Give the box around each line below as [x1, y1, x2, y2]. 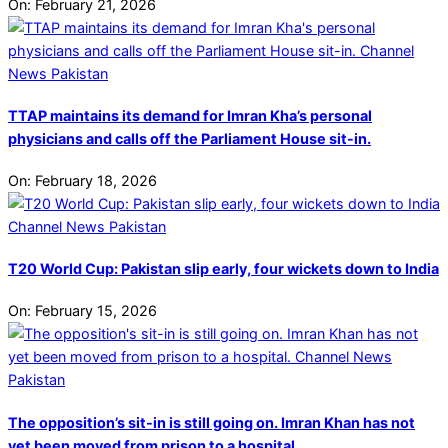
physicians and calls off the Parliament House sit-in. [8, 130, 371, 147]
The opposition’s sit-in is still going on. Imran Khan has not [8, 413, 415, 431]
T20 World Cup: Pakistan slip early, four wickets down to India [8, 260, 439, 278]
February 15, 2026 [35, 302, 157, 320]
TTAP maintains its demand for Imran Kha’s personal [8, 107, 372, 124]
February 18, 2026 [35, 172, 157, 190]
